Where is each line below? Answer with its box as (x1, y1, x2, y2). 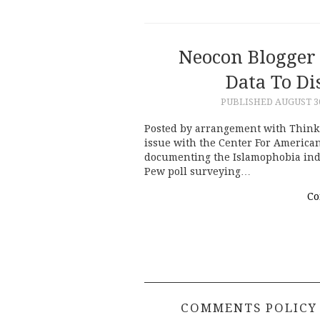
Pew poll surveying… (144, 166, 251, 178)
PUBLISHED (220, 96, 275, 107)
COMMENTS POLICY (181, 301, 317, 316)
